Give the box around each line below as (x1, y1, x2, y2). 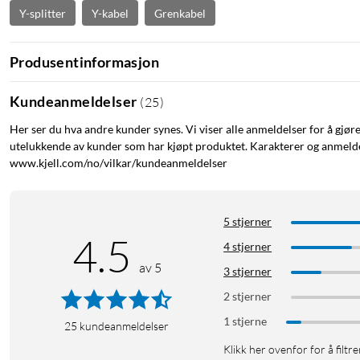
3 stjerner (223, 264, 272, 279)
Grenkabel (154, 6, 206, 20)
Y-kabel (92, 6, 129, 20)
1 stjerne (223, 314, 268, 329)
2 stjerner (223, 289, 272, 304)
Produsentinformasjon (10, 52, 159, 71)
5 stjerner (223, 215, 272, 229)
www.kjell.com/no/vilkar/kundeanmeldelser (10, 156, 227, 170)
